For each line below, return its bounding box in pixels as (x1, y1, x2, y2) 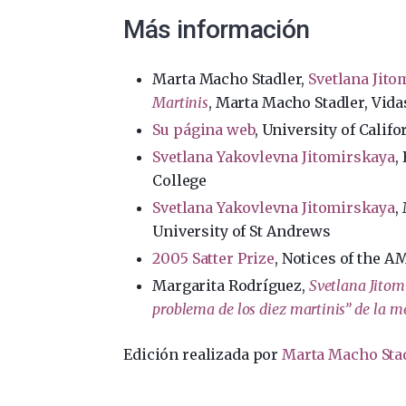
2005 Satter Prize (152, 248, 275, 267)
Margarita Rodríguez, (152, 275, 309, 295)
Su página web (152, 120, 255, 139)
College (152, 170, 207, 189)
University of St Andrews (152, 221, 331, 240)
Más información (123, 14, 310, 44)
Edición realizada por (123, 344, 283, 363)
